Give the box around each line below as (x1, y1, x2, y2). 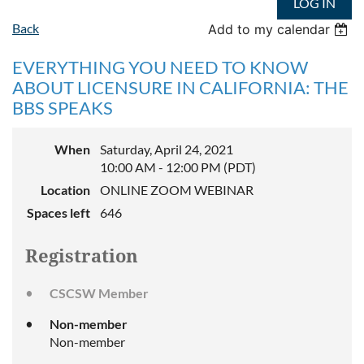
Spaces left (27, 204, 90, 220)
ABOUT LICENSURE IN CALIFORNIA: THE (12, 76, 349, 98)
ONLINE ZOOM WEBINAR (100, 181, 253, 197)
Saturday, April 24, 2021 (100, 141, 233, 157)
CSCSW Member (50, 284, 149, 301)
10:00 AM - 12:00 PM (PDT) (100, 158, 256, 175)
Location (41, 181, 90, 197)
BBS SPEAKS (12, 96, 113, 119)
